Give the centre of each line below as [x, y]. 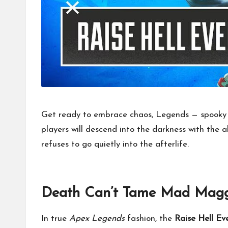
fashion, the [150, 218]
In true [55, 218]
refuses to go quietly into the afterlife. [115, 144]
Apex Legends [97, 218]
